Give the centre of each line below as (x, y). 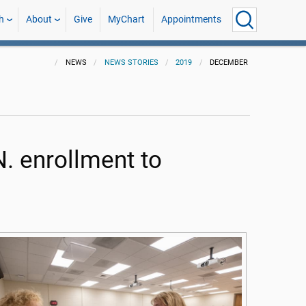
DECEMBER (229, 62)
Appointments (191, 19)
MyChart (127, 19)
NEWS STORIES (131, 62)
